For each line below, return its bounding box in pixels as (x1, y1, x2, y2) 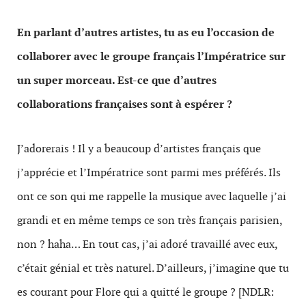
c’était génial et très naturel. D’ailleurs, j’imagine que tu (17, 261, 289, 276)
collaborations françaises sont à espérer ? (17, 97, 232, 112)
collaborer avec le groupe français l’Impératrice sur (17, 49, 286, 64)
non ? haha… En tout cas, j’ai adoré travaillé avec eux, (17, 237, 277, 252)
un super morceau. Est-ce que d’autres (17, 73, 217, 88)
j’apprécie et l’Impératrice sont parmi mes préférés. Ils (17, 165, 281, 180)
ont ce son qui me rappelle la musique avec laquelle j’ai (17, 189, 286, 204)
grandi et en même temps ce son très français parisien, (17, 213, 282, 228)
